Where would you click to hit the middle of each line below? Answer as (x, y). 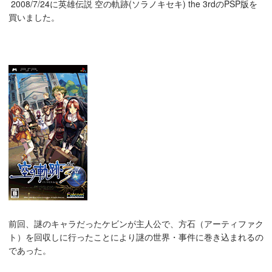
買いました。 (34, 17)
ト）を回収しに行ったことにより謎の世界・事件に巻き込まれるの (136, 237)
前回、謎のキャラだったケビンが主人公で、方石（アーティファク (136, 224)
